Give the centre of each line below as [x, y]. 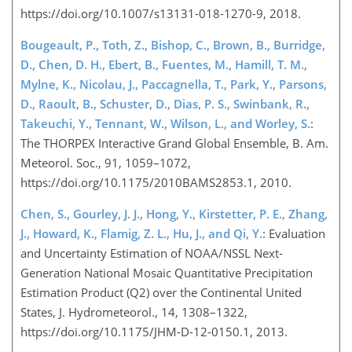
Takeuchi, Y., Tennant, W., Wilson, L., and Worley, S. [165, 123]
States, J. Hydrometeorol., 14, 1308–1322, [134, 312]
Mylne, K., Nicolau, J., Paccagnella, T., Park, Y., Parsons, [174, 84]
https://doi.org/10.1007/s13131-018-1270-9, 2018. [164, 13]
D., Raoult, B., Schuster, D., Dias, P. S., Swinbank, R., [165, 103]
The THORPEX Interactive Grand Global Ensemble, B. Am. [174, 143]
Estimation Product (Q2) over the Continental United [161, 292]
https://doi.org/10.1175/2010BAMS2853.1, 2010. [159, 182]
